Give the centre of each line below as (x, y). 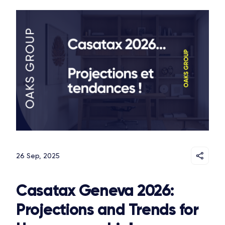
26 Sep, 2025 (38, 156)
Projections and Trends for (107, 210)
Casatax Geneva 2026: (95, 191)
